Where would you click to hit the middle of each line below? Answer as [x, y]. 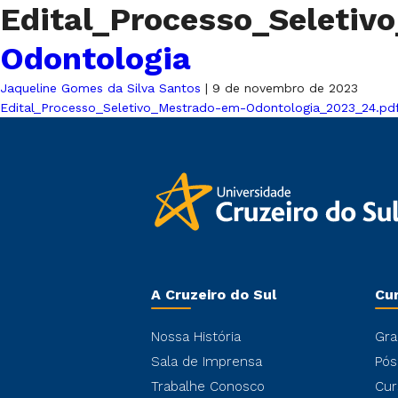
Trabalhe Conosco [208, 386]
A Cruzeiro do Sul [214, 295]
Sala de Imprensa [207, 362]
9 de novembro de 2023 [285, 88]
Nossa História [196, 337]
